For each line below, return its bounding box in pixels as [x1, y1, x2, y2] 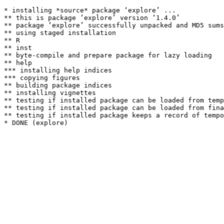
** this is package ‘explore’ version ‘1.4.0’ [4, 14, 180, 21]
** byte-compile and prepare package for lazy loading [4, 51, 212, 59]
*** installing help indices [4, 66, 112, 74]
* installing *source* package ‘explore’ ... [4, 6, 176, 14]
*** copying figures [4, 74, 80, 81]
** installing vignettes [4, 89, 96, 96]
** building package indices [4, 81, 112, 89]
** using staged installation [4, 29, 116, 36]
